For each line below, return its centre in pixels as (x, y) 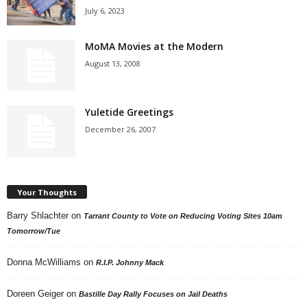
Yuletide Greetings (129, 112)
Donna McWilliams (44, 262)
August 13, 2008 (113, 63)
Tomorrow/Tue (34, 231)
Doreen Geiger (35, 293)
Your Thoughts (47, 192)
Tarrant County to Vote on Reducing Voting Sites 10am (183, 216)
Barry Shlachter (38, 215)
